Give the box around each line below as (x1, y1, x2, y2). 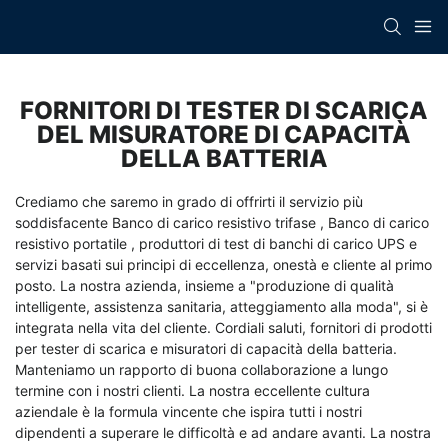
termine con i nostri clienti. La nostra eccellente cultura (15, 382, 370, 400)
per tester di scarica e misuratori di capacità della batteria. (15, 340, 397, 358)
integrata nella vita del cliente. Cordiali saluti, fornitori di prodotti (15, 319, 432, 337)
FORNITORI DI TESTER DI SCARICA (20, 96, 428, 126)
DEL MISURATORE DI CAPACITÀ (37, 120, 411, 150)
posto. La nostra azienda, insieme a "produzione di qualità (15, 277, 394, 295)
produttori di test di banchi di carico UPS (139, 235, 409, 253)
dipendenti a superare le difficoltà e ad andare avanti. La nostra (15, 424, 431, 442)
